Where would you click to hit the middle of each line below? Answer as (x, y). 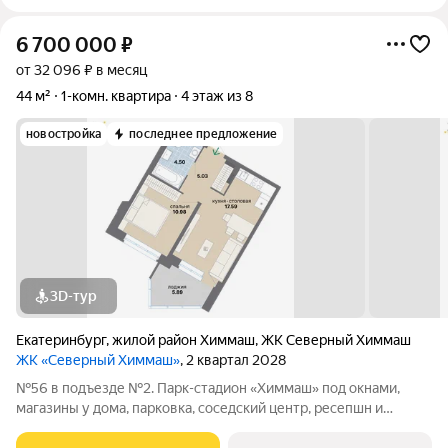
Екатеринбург (61, 340)
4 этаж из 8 (217, 96)
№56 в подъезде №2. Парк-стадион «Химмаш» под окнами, (208, 388)
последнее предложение (203, 134)
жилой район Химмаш (183, 340)
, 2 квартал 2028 (233, 360)
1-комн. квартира (116, 96)
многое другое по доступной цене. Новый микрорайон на (66, 428)
